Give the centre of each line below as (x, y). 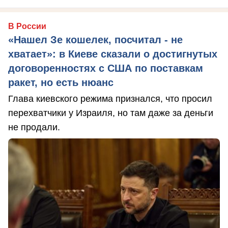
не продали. (34, 127)
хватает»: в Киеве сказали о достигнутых (113, 54)
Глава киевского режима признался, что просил (110, 99)
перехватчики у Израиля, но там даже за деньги (111, 113)
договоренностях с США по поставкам (106, 68)
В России (27, 26)
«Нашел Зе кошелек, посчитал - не (95, 40)
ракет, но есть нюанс (61, 83)
